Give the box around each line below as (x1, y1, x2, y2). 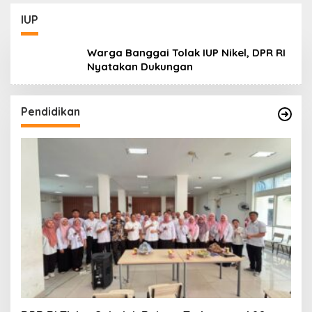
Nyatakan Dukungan (87, 59, 193, 73)
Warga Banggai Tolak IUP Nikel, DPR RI (87, 45, 286, 59)
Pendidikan (21, 104, 80, 118)
